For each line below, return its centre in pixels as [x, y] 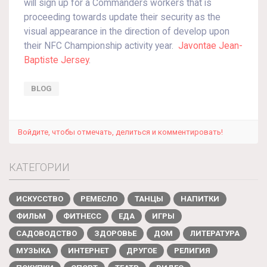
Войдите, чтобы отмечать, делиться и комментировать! [120, 132]
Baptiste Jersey [56, 60]
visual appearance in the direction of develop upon [127, 32]
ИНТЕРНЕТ [89, 251]
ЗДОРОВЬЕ [115, 233]
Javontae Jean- [210, 46]
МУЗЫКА [33, 251]
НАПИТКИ [200, 199]
